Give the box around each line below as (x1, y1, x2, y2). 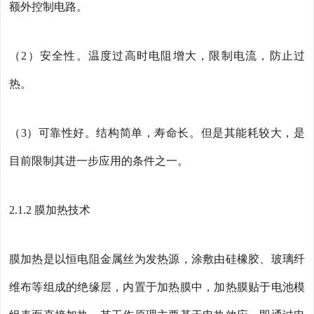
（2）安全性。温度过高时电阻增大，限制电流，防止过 (9, 50, 305, 62)
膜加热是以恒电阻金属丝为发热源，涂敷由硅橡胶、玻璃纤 (9, 253, 305, 266)
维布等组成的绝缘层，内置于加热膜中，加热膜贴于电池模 (9, 281, 305, 294)
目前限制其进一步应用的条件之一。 (9, 155, 189, 168)
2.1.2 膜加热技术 (9, 204, 90, 217)
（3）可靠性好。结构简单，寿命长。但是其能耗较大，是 (9, 127, 305, 139)
